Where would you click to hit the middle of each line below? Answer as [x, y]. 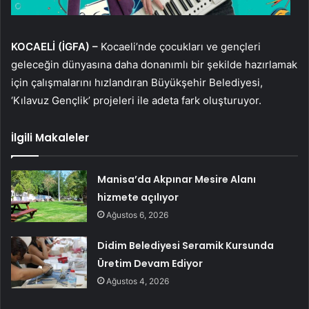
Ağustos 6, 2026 [138, 215]
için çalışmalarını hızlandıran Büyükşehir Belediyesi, [137, 83]
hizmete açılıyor [138, 198]
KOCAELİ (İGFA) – [56, 47]
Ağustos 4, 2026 [138, 281]
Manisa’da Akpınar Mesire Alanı [177, 180]
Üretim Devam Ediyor [150, 264]
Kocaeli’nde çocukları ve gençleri [181, 47]
